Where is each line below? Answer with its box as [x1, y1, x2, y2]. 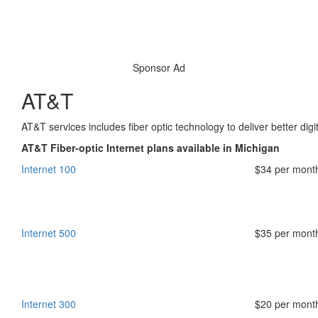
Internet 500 [21, 226, 76, 240]
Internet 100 [21, 162, 76, 176]
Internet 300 [21, 297, 76, 311]
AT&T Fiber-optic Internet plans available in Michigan [21, 141, 280, 155]
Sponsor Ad [133, 60, 185, 75]
